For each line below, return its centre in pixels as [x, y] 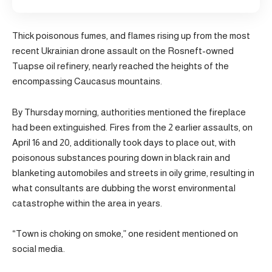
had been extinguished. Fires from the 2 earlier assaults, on [132, 127]
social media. [39, 249]
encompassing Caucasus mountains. [87, 81]
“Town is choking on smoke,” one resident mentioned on [125, 233]
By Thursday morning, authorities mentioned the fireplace [129, 112]
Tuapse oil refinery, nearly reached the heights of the [121, 66]
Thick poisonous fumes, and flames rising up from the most [131, 36]
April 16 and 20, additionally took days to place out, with [124, 142]
